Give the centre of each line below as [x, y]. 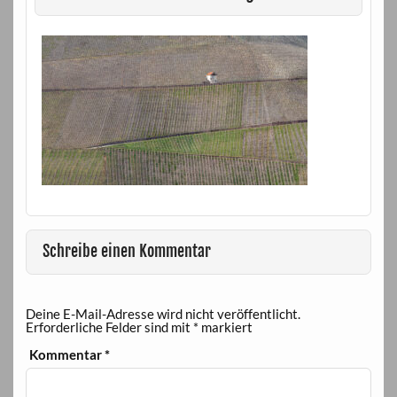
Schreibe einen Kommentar [127, 252]
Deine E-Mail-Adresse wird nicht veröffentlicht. [163, 314]
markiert [225, 327]
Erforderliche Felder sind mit [109, 327]
